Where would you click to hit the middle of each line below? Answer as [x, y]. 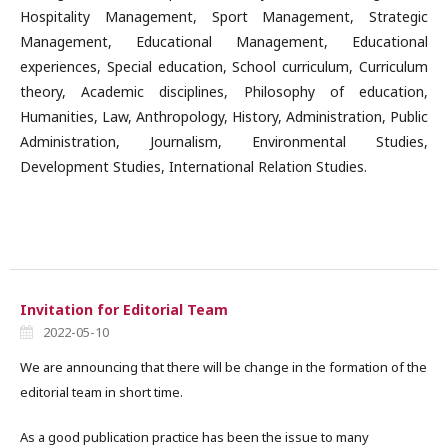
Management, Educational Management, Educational [224, 41]
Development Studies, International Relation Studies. [193, 166]
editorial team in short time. [101, 392]
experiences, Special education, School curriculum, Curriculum [224, 66]
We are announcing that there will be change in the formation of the [223, 367]
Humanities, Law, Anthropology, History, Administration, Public [224, 116]
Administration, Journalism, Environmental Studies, [224, 141]
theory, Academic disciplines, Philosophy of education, [224, 91]
